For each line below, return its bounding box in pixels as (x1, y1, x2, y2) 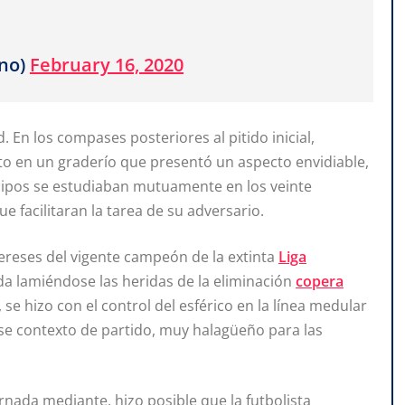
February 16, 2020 (30, 52, 184, 78)
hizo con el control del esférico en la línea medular (24, 295, 367, 316)
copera (296, 270, 344, 291)
